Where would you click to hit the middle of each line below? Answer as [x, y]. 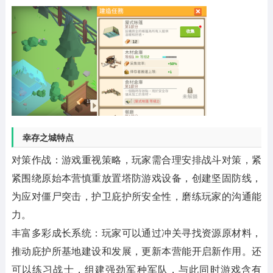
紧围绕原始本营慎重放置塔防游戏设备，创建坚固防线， [136, 178]
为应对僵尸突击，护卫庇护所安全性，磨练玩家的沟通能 [136, 196]
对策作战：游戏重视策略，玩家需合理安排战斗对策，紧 [136, 160]
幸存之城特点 [48, 137]
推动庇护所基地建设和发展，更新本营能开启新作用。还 [136, 251]
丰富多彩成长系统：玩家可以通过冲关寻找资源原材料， [136, 233]
